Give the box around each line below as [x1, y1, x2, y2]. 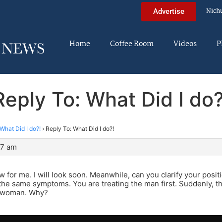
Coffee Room [110, 38, 154, 50]
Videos [173, 38, 197, 50]
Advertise [153, 6, 184, 16]
